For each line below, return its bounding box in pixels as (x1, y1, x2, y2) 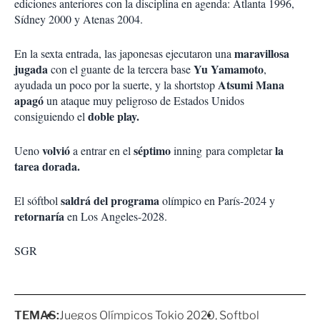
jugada (14, 61, 48, 78)
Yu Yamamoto (191, 61, 264, 78)
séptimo (134, 142, 174, 159)
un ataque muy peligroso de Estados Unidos (44, 93, 244, 109)
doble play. (88, 108, 139, 125)
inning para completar (174, 143, 272, 159)
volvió (42, 142, 73, 159)
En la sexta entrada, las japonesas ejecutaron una (14, 46, 234, 61)
